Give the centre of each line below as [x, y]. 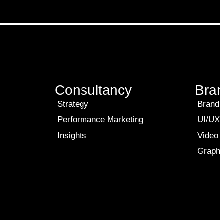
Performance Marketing [100, 120]
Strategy [73, 104]
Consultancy [93, 90]
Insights [72, 135]
